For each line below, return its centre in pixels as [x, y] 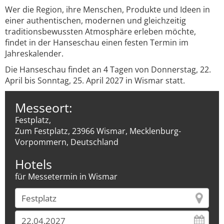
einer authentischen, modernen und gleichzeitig [95, 20]
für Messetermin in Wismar [66, 176]
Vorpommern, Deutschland [67, 142]
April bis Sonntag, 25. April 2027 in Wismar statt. [95, 80]
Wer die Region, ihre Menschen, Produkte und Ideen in [107, 9]
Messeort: [44, 107]
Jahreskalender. [34, 53]
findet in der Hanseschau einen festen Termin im [97, 42]
